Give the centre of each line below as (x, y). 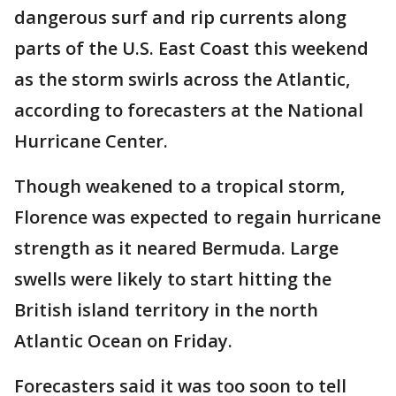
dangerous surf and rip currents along (180, 17)
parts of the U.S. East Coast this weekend (191, 48)
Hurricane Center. (91, 141)
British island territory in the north (166, 310)
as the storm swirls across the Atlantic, (182, 79)
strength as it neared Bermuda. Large (176, 248)
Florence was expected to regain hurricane (198, 217)
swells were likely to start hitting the (173, 279)
